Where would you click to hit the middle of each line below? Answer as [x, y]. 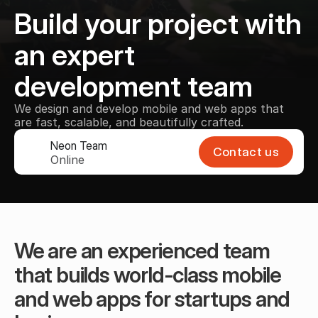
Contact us [246, 152]
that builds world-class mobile [148, 275]
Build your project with [158, 24]
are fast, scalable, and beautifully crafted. [131, 122]
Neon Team [79, 145]
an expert [75, 55]
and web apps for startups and [152, 299]
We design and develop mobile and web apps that [149, 109]
